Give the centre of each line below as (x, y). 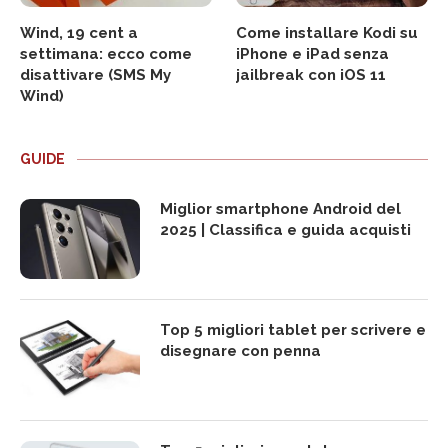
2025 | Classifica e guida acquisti (285, 229)
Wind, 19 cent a (79, 32)
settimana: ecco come (106, 53)
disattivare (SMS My (95, 74)
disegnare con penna (240, 350)
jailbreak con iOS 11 (311, 74)
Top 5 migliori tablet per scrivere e (293, 329)
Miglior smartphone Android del (280, 208)
